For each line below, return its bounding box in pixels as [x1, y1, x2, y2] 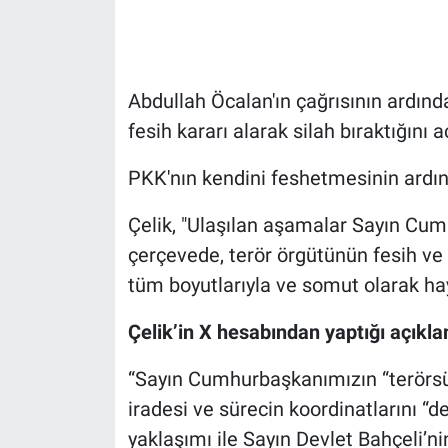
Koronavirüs [53, 292, 153, 312]
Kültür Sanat [53, 343, 154, 363]
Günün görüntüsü [53, 88, 195, 108]
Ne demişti [53, 394, 142, 414]
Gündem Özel [53, 37, 163, 57]
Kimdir [53, 241, 110, 261]
